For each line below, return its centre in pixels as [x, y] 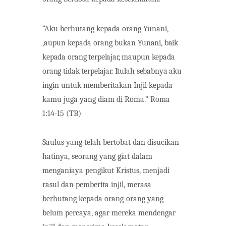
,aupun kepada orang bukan [90, 43]
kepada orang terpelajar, [81, 57]
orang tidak [61, 71]
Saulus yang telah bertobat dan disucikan [111, 142]
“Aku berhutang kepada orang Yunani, [105, 29]
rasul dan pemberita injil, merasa [97, 184]
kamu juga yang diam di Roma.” [96, 99]
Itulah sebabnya [142, 71]
